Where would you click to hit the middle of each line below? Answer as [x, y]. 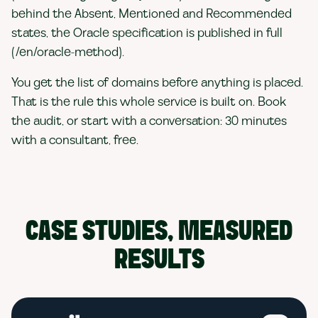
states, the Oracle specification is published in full [147, 33]
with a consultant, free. [75, 140]
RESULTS [159, 261]
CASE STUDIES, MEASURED [159, 232]
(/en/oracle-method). [68, 52]
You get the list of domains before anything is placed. [157, 83]
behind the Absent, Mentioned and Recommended [152, 14]
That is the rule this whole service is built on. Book [149, 102]
